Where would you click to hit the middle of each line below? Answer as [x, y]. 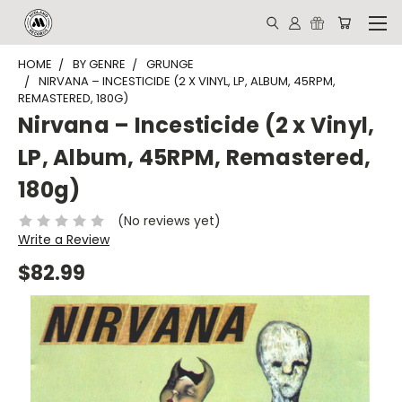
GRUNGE [170, 64]
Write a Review [64, 239]
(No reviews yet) [169, 220]
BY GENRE [99, 64]
